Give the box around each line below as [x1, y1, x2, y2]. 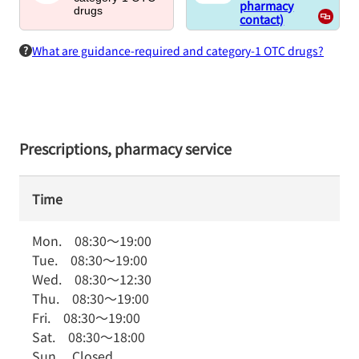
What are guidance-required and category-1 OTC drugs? [32, 42, 324, 58]
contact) [240, 10, 284, 27]
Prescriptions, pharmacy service [19, 138, 232, 159]
